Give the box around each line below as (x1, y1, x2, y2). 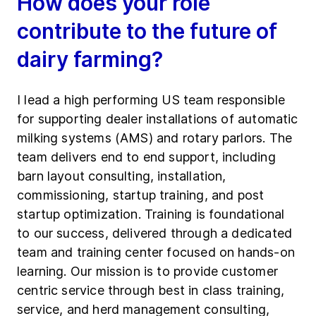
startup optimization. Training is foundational (17, 207, 285, 222)
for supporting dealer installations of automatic (17, 111, 298, 127)
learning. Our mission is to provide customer (17, 264, 278, 279)
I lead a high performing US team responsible (17, 92, 285, 108)
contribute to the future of (17, 18, 277, 44)
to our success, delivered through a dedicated (17, 226, 293, 241)
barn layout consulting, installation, (17, 169, 226, 184)
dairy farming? (17, 47, 163, 73)
